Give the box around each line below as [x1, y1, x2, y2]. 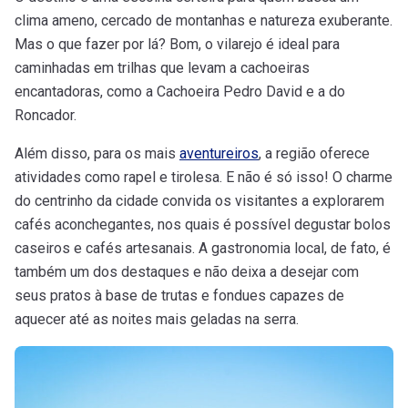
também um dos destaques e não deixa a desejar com [15, 262, 359, 280]
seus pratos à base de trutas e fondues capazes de [15, 286, 344, 304]
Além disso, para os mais [15, 144, 179, 162]
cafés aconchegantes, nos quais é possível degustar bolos [15, 215, 391, 233]
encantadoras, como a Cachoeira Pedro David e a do [15, 82, 345, 100]
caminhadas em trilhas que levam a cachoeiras [15, 58, 310, 76]
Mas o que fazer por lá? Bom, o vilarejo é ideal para [15, 35, 340, 53]
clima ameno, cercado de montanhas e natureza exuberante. [15, 11, 393, 29]
